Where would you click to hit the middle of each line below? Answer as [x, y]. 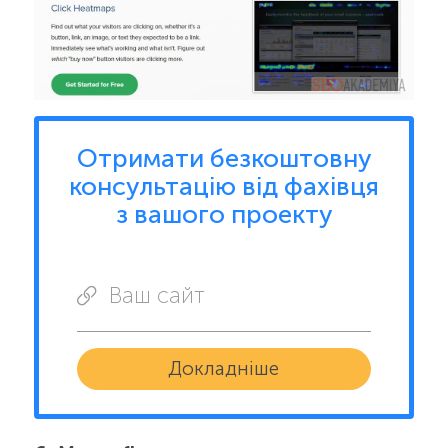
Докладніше [224, 368]
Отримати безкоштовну [224, 159]
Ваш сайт [157, 295]
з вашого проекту [224, 215]
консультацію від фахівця [224, 187]
